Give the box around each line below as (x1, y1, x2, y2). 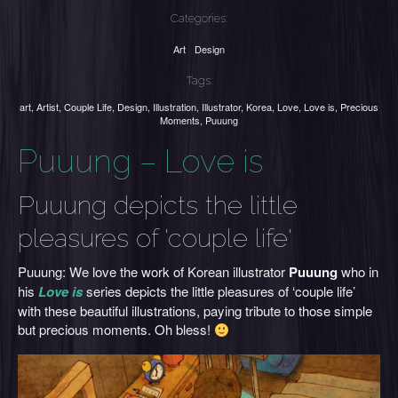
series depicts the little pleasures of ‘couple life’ (83, 282, 355, 300)
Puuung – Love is (18, 142, 263, 179)
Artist (36, 99, 59, 114)
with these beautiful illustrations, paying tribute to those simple (18, 301, 372, 320)
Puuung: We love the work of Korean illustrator (18, 262, 289, 281)
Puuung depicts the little (18, 190, 298, 220)
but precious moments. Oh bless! (18, 320, 214, 338)
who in (338, 262, 378, 281)
